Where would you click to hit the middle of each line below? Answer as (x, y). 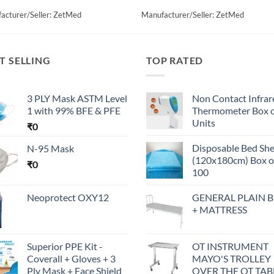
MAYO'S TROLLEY (231, 258)
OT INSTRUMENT (230, 246)
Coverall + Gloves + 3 (71, 258)
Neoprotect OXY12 (68, 197)
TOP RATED (175, 61)
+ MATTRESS (220, 209)
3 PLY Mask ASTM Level (77, 98)
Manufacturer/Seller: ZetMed (193, 15)
